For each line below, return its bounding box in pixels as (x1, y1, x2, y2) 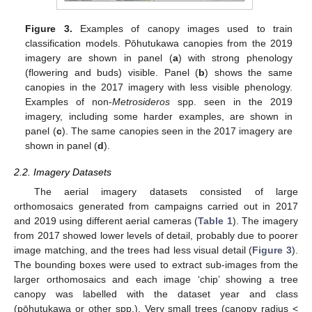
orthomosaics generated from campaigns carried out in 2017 (14, 201, 298, 212)
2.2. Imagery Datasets (14, 166, 111, 178)
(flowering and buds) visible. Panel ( (25, 66, 199, 78)
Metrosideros (112, 95, 171, 107)
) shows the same (205, 66, 292, 78)
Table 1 (198, 215, 233, 227)
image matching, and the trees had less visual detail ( (14, 244, 253, 256)
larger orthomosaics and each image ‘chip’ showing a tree (14, 274, 298, 286)
